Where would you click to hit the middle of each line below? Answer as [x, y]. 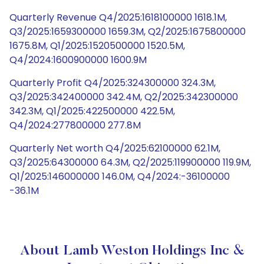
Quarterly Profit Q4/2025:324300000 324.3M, [113, 83]
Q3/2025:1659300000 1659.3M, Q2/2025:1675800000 [128, 32]
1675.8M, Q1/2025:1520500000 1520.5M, [97, 46]
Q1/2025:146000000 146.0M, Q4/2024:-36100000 [120, 176]
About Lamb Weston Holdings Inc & [132, 251]
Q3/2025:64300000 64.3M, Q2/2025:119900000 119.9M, [130, 162]
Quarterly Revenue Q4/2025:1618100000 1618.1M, [118, 17]
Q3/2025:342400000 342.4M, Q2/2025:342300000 [124, 97]
